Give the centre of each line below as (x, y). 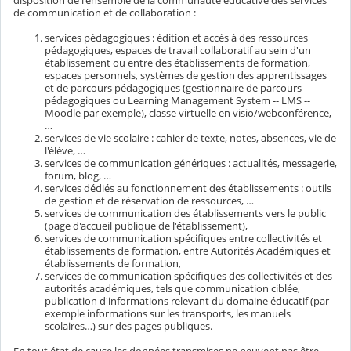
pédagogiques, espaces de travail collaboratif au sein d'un (178, 51)
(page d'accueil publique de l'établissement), (146, 226)
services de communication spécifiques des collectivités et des (188, 276)
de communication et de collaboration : (105, 13)
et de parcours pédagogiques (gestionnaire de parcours (173, 88)
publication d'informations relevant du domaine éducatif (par (187, 301)
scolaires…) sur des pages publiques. (128, 326)
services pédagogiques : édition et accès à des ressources (176, 38)
